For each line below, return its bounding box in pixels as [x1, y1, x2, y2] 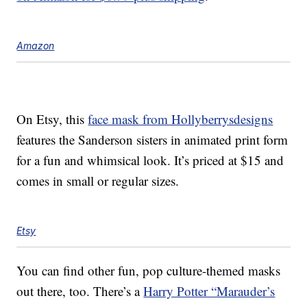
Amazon [16, 40, 55, 52]
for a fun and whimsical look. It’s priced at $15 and [16, 151, 284, 169]
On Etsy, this [16, 110, 88, 128]
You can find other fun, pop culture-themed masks [16, 262, 281, 280]
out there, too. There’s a [16, 282, 144, 300]
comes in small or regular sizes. [16, 172, 180, 190]
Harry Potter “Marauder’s [143, 282, 275, 300]
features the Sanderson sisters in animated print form [16, 131, 288, 149]
